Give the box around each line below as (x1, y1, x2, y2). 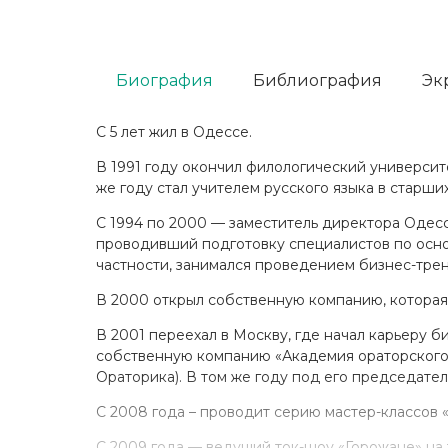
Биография (116, 70, 213, 90)
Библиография (253, 70, 382, 90)
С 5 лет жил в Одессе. (96, 123, 252, 141)
